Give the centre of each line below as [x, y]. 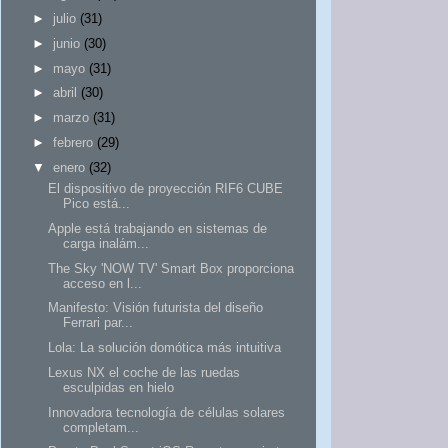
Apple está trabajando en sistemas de [158, 228]
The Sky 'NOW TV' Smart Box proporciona [171, 268]
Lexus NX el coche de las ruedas [144, 372]
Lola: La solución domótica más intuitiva [165, 348]
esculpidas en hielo [119, 387]
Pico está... [97, 204]
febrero [72, 142]
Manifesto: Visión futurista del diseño [156, 308]
